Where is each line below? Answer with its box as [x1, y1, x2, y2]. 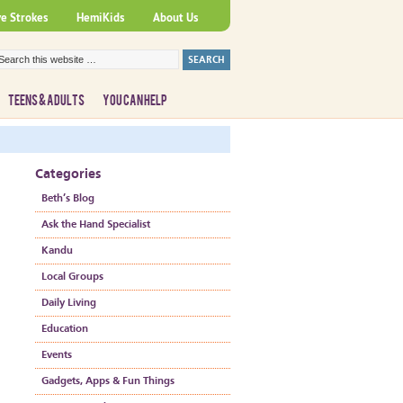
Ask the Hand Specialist [41, 219, 150, 230]
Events [41, 350, 72, 361]
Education [41, 324, 88, 335]
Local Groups [41, 272, 103, 282]
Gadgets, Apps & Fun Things [41, 376, 175, 387]
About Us [153, 10, 198, 25]
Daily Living [41, 298, 96, 309]
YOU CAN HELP [103, 92, 167, 110]
